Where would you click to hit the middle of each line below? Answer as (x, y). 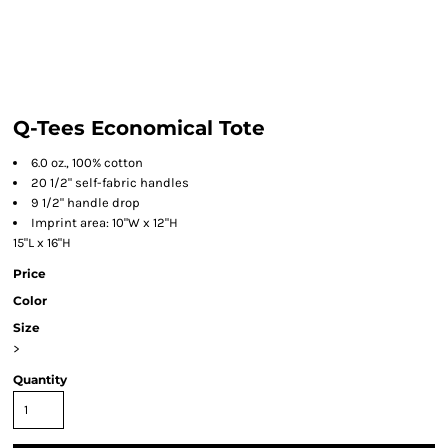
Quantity (40, 379)
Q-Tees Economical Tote (139, 128)
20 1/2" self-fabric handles (110, 182)
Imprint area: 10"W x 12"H (104, 222)
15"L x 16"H (42, 242)
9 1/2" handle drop (85, 202)
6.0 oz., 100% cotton (88, 162)
